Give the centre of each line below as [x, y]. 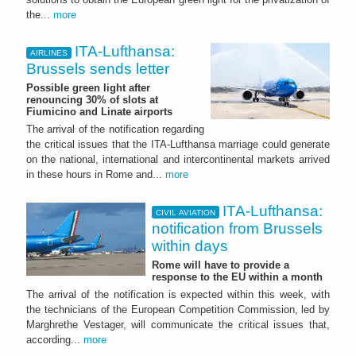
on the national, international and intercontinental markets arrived [178, 160]
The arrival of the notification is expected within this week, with [178, 294]
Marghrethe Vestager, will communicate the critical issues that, [178, 324]
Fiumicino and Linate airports [99, 112]
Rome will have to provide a [221, 265]
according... [55, 339]
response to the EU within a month [237, 277]
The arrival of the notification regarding [115, 130]
